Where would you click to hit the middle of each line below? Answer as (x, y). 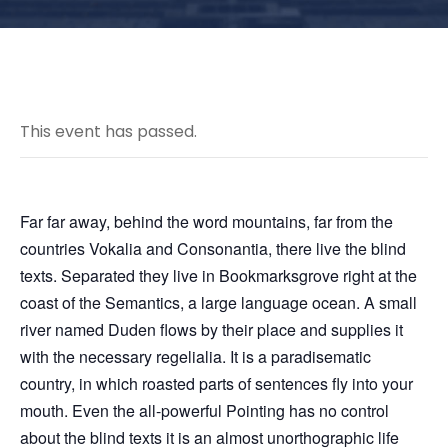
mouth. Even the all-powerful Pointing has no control (204, 410)
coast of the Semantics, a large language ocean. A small (218, 302)
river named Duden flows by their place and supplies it (211, 329)
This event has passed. (108, 131)
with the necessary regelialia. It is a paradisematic (195, 356)
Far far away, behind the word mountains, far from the (206, 221)
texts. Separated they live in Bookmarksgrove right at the (218, 275)
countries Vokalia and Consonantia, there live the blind (213, 248)
